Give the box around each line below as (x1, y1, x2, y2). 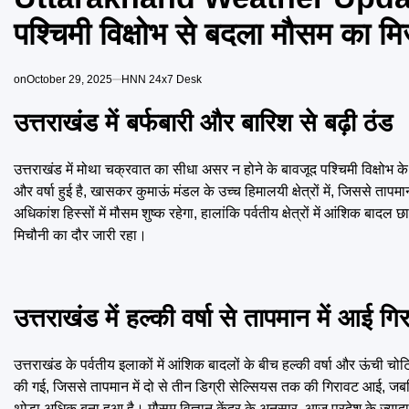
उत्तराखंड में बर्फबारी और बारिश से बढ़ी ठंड (14, 109, 393, 138)
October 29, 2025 (26, 72, 112, 86)
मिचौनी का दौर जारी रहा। (14, 227, 147, 244)
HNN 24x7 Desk (121, 72, 202, 86)
